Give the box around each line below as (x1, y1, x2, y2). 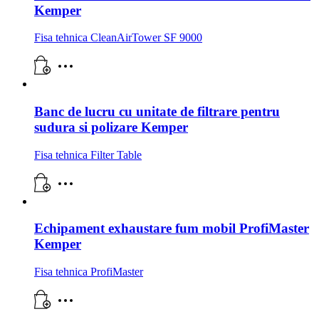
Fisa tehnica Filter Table (34, 148, 142, 161)
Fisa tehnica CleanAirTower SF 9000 (34, 31, 202, 44)
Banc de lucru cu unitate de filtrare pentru (34, 104, 280, 119)
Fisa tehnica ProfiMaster (34, 266, 143, 278)
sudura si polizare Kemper (34, 120, 188, 135)
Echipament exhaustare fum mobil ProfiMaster (34, 221, 309, 236)
